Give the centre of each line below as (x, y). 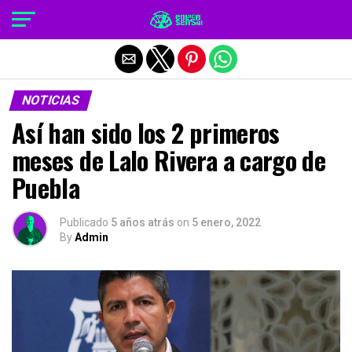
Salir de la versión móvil (176, 18)
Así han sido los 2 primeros (146, 132)
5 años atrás (143, 222)
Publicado (84, 222)
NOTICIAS (51, 100)
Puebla (46, 187)
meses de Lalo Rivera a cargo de (169, 160)
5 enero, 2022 (226, 222)
